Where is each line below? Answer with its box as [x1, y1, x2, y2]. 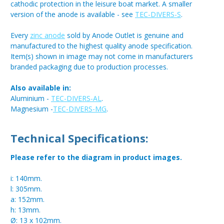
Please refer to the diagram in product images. [10, 152, 182, 162]
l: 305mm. [10, 184, 42, 194]
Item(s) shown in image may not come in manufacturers [10, 51, 193, 61]
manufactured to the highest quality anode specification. [10, 41, 192, 51]
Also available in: [10, 83, 71, 93]
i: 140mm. [10, 173, 42, 183]
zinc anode [30, 30, 65, 40]
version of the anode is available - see [10, 9, 135, 19]
